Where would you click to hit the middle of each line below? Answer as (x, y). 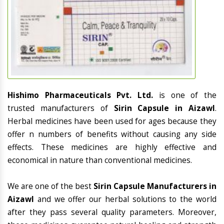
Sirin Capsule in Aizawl (164, 108)
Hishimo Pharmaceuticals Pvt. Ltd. (83, 95)
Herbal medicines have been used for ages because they (112, 121)
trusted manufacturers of (61, 108)
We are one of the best (50, 186)
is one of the (188, 95)
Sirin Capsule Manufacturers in (155, 186)
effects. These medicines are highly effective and (112, 147)
